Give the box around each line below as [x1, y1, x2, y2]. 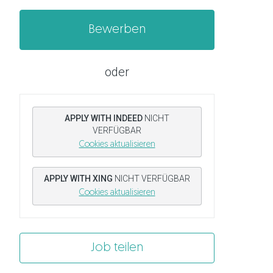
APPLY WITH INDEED [65, 113, 143, 123]
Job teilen [91, 241, 143, 254]
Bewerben [88, 23, 146, 36]
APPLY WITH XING [44, 173, 113, 183]
